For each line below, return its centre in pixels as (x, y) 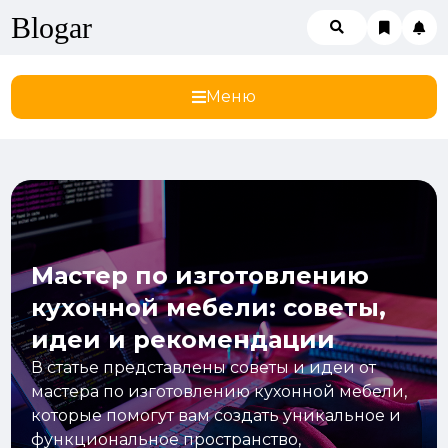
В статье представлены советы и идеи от (204, 367)
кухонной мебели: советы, (209, 307)
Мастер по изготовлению (200, 275)
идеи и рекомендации (183, 339)
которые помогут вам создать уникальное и (216, 415)
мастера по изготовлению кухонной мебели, (219, 391)
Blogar (52, 27)
